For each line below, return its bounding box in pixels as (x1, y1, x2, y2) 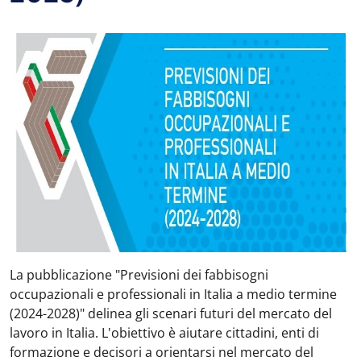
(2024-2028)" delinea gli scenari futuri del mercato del (10, 305, 332, 322)
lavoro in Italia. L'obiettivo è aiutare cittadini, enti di (10, 324, 319, 342)
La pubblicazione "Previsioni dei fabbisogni (10, 266, 268, 284)
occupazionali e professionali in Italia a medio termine (10, 285, 337, 303)
